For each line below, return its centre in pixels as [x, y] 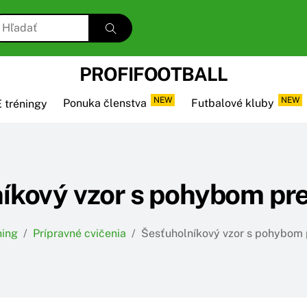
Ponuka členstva [105, 103]
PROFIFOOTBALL [153, 74]
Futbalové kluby [232, 103]
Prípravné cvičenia [79, 234]
